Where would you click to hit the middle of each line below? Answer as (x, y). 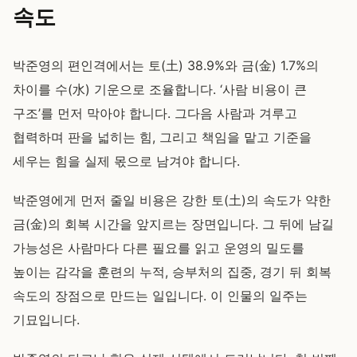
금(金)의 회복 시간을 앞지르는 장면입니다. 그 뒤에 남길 (173, 224)
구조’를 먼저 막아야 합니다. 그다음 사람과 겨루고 (155, 113)
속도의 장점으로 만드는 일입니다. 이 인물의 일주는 (160, 296)
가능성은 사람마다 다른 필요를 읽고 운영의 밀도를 (159, 248)
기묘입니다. (46, 320)
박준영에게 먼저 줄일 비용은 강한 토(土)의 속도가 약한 (172, 200)
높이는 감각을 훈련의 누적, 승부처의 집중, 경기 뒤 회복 (172, 272)
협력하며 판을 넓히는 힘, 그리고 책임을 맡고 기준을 (162, 137)
